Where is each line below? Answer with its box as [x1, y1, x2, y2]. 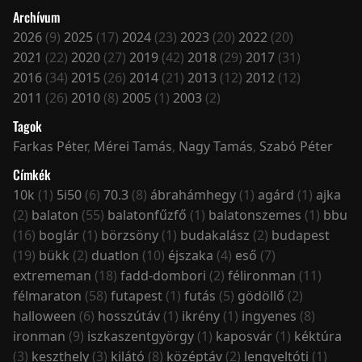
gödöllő [238, 287, 284, 305]
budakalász [180, 226, 250, 245]
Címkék [13, 165, 51, 185]
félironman [228, 267, 296, 285]
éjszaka [168, 246, 213, 265]
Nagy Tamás [179, 137, 253, 156]
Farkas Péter [13, 137, 87, 156]
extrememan [13, 267, 91, 285]
